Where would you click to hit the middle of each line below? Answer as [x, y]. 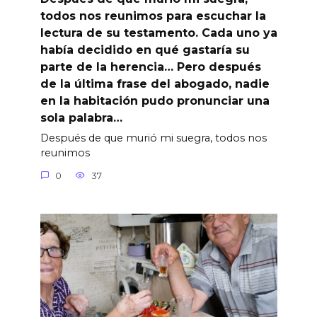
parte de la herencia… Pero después [150, 67]
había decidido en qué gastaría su [145, 50]
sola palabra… [81, 118]
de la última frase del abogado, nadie [155, 84]
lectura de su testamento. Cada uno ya [158, 33]
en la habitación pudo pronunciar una [155, 101]
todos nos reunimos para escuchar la [153, 16]
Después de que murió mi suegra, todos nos [153, 138]
